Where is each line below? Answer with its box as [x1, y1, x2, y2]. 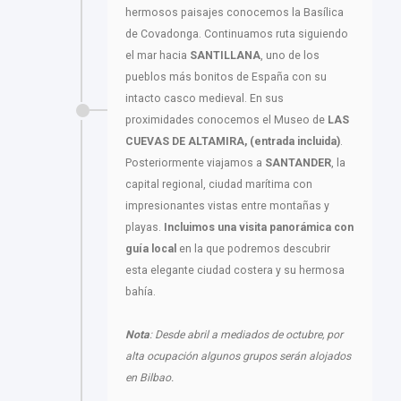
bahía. [125, 286, 156, 299]
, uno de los [260, 49, 320, 63]
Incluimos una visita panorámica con [164, 221, 354, 235]
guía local [125, 243, 176, 256]
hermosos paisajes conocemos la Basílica [125, 6, 344, 20]
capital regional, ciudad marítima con [125, 178, 312, 192]
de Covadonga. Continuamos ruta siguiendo [125, 28, 348, 41]
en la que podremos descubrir [176, 243, 330, 256]
